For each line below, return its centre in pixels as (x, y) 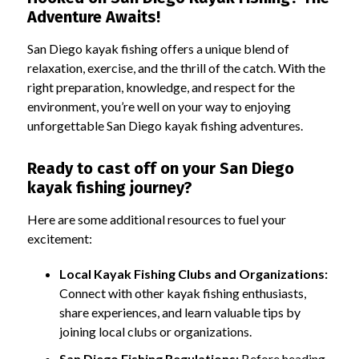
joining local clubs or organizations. (155, 331)
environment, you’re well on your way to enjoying (159, 106)
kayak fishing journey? (109, 188)
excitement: (59, 239)
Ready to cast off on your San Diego (160, 169)
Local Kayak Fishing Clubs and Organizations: (193, 273)
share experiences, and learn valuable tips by (179, 312)
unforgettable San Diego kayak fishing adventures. (165, 125)
